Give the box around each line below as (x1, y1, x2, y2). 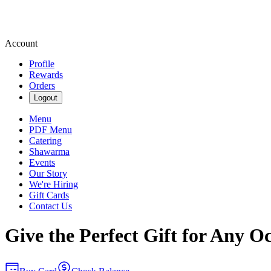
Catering (29, 135, 62, 146)
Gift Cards (29, 190, 69, 200)
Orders (29, 80, 55, 91)
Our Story (29, 168, 67, 178)
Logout (34, 93, 57, 102)
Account (5, 38, 38, 48)
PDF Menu (29, 125, 72, 135)
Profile (29, 59, 54, 69)
